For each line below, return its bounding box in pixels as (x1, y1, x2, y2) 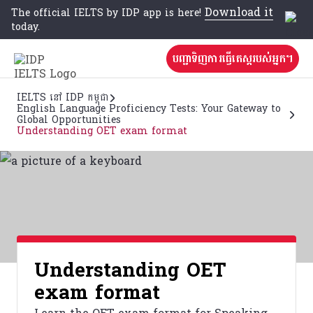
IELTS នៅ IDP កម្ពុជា (17, 89, 108, 106)
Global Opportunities (17, 111, 121, 129)
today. (11, 17, 40, 36)
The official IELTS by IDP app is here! (11, 3, 205, 22)
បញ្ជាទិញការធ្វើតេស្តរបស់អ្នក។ (173, 48, 293, 68)
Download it (205, 1, 273, 22)
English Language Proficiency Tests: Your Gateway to (17, 100, 281, 117)
